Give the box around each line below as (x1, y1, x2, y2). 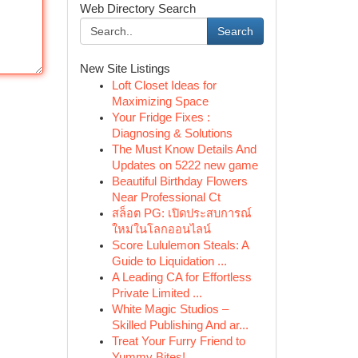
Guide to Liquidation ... (111, 255, 227, 268)
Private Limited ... (111, 287, 202, 300)
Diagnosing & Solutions (111, 127, 233, 140)
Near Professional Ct (111, 191, 221, 204)
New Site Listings (79, 62, 170, 75)
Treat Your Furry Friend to (111, 335, 245, 348)
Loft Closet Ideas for (111, 79, 217, 92)
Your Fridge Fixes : (111, 111, 210, 124)
